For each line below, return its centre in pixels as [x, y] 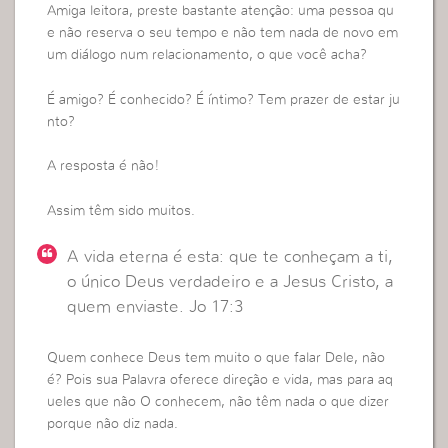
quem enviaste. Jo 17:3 [155, 306]
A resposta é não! [103, 166]
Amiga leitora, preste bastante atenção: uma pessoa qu [221, 11]
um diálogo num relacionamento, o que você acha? [207, 55]
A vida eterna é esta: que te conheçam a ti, [230, 256]
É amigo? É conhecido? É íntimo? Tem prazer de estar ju [224, 99]
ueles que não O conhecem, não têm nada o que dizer [218, 402]
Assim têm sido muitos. [121, 210]
